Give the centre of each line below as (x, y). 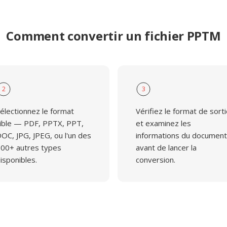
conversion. (156, 160)
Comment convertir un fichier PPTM (113, 36)
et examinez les (163, 123)
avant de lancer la (166, 147)
